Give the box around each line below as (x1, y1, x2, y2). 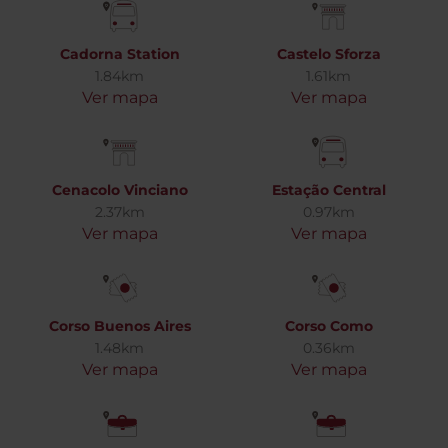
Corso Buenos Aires (48, 317, 191, 335)
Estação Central (271, 181, 386, 199)
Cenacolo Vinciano (51, 181, 188, 199)
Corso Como (284, 317, 373, 335)
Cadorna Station (59, 45, 180, 63)
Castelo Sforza (276, 45, 381, 63)
